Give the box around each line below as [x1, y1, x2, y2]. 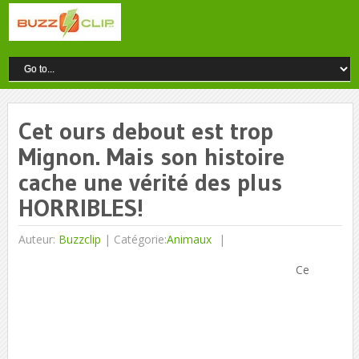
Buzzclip [58, 232, 101, 247]
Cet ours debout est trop [18, 116, 273, 146]
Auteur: [18, 232, 58, 247]
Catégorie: [113, 232, 167, 247]
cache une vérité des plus [18, 167, 282, 197]
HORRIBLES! [18, 193, 143, 223]
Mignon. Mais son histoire [18, 142, 284, 171]
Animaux [166, 232, 212, 247]
